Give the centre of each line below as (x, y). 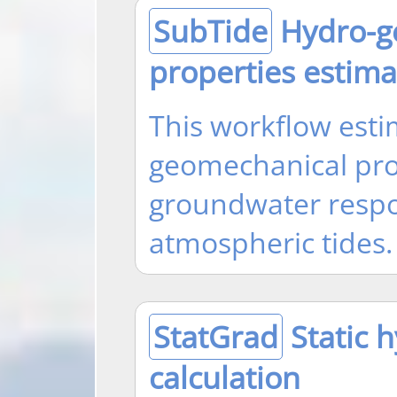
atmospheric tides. (270, 241)
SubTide (210, 31)
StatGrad (215, 336)
